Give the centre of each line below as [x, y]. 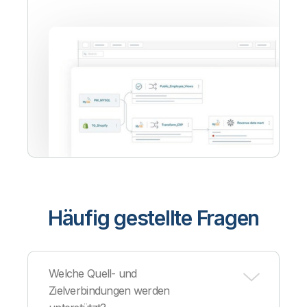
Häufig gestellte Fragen [153, 218]
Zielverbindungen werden [109, 291]
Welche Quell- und [93, 274]
